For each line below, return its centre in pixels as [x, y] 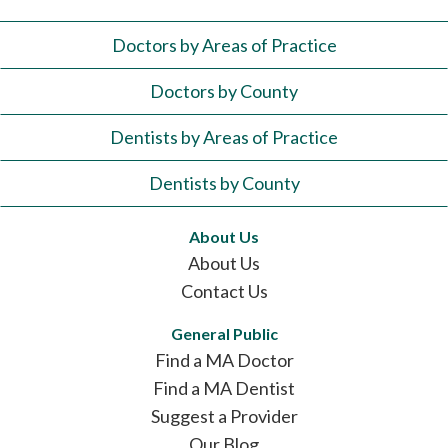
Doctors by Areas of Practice [224, 44]
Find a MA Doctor [224, 359]
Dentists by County [224, 182]
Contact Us [224, 290]
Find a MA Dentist [224, 387]
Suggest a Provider [224, 415]
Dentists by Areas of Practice [224, 136]
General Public [224, 333]
